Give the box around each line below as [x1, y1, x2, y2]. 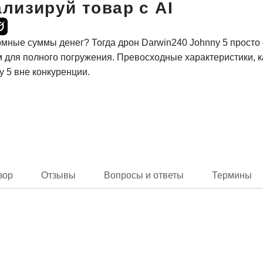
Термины [212, 170, 252, 180]
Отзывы [41, 170, 76, 180]
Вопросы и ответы [104, 170, 184, 180]
